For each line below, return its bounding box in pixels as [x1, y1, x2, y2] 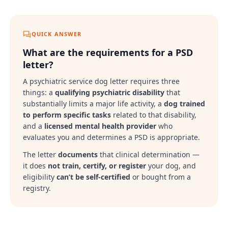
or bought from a [130, 172, 191, 182]
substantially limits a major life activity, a [23, 98, 164, 108]
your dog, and [146, 160, 196, 170]
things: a [23, 87, 53, 97]
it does [23, 160, 46, 170]
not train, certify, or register [48, 160, 146, 170]
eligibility [23, 172, 54, 182]
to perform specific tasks [23, 109, 111, 120]
